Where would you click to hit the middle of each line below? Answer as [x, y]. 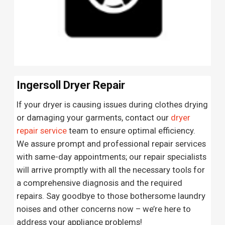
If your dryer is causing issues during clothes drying [113, 104]
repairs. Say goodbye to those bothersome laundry [111, 196]
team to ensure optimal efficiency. [131, 130]
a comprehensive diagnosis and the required [100, 183]
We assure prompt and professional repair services [111, 143]
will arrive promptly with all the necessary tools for [111, 170]
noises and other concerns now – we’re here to [104, 209]
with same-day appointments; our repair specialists [112, 156]
